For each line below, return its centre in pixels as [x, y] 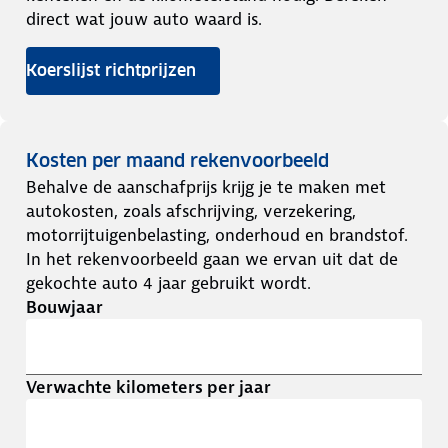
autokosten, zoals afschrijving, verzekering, [191, 211]
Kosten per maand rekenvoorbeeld [177, 160]
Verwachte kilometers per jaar [148, 387]
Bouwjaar [64, 307]
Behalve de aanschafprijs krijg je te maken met [206, 187]
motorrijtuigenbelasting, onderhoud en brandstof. [217, 235]
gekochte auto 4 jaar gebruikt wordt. [168, 283]
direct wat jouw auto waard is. [144, 19]
